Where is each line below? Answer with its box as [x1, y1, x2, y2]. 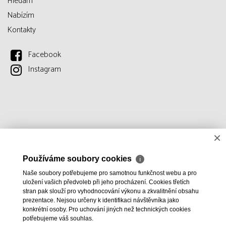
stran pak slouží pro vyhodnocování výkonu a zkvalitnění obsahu [23, 188, 199, 195]
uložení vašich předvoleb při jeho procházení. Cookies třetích [23, 179, 190, 186]
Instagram [28, 62, 62, 76]
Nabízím [8, 8, 34, 22]
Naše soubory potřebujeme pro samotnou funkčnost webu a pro [23, 169, 197, 177]
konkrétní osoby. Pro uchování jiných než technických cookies [23, 206, 191, 213]
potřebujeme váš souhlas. [23, 215, 93, 222]
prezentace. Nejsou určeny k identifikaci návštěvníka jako [23, 197, 179, 204]
